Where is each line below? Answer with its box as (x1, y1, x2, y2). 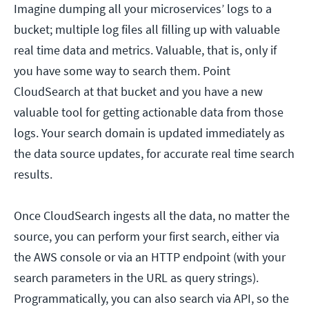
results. (14, 166, 52, 183)
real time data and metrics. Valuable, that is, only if (14, 42, 277, 59)
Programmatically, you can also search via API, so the (14, 290, 289, 307)
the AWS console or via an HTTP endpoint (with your (14, 249, 286, 266)
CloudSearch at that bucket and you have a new (14, 83, 263, 100)
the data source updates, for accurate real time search (14, 146, 295, 162)
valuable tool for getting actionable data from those (14, 104, 283, 121)
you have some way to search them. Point (14, 63, 230, 79)
